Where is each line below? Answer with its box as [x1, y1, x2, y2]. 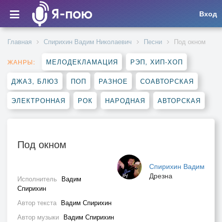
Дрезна [149, 170, 172, 180]
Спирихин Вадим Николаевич [44, 37, 132, 46]
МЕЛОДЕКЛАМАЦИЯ [46, 57, 118, 66]
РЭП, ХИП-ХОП [130, 57, 183, 66]
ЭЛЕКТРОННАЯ [11, 96, 65, 105]
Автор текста [17, 198, 58, 207]
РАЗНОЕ [99, 76, 128, 86]
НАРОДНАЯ [105, 96, 145, 105]
